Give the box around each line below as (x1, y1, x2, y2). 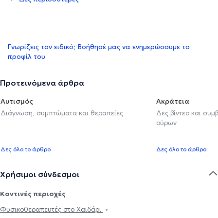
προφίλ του (7, 52, 45, 61)
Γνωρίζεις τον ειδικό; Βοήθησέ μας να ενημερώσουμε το (7, 42, 190, 51)
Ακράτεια (156, 96, 189, 106)
